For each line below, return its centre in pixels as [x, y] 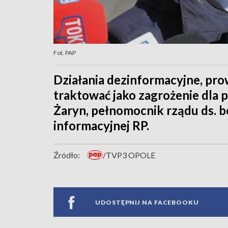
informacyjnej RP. [101, 126]
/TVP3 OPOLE [129, 155]
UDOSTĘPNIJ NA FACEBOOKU [147, 202]
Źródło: [67, 155]
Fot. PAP [65, 53]
